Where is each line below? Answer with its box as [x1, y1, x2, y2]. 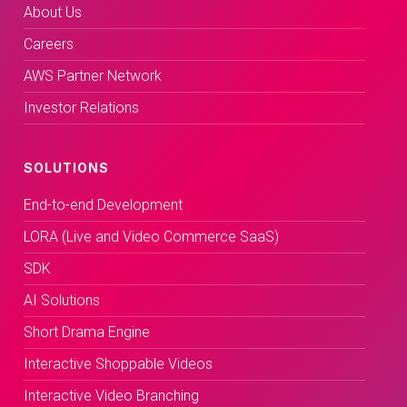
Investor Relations [23, 98, 139, 116]
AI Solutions [23, 291, 100, 309]
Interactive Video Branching [23, 386, 199, 404]
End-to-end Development [23, 195, 183, 213]
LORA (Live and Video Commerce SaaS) [23, 227, 279, 245]
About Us [23, 3, 82, 21]
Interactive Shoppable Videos [23, 354, 213, 372]
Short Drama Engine [23, 323, 150, 341]
